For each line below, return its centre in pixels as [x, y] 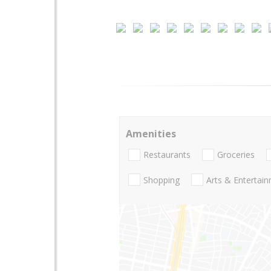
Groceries [236, 155]
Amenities [151, 134]
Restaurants [167, 155]
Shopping [162, 180]
